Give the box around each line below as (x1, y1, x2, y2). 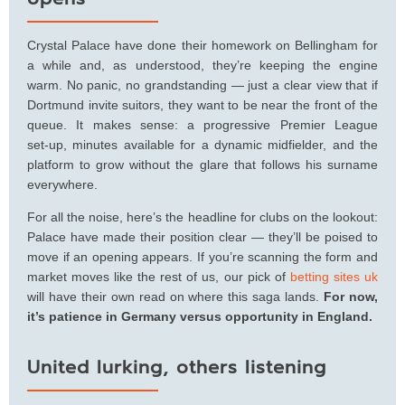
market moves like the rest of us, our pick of (27, 268, 290, 284)
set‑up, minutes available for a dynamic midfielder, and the (27, 137, 378, 152)
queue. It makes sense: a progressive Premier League (27, 117, 378, 132)
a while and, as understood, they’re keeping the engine (27, 57, 378, 72)
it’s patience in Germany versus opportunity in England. (27, 308, 372, 324)
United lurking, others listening (27, 353, 326, 381)
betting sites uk (289, 268, 379, 284)
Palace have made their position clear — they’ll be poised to (27, 229, 378, 244)
